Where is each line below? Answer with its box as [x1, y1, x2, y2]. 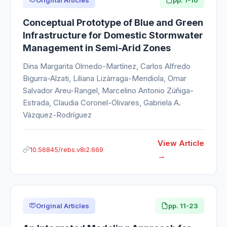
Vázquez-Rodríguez [23, 109, 92, 120]
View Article [158, 138, 204, 148]
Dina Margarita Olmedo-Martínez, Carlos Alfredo [23, 61, 191, 71]
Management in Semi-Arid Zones [23, 42, 171, 53]
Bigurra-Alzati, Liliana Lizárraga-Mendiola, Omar [23, 73, 186, 83]
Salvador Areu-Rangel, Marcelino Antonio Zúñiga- [23, 85, 194, 95]
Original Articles [36, 201, 89, 210]
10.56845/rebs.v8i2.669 [30, 145, 103, 154]
